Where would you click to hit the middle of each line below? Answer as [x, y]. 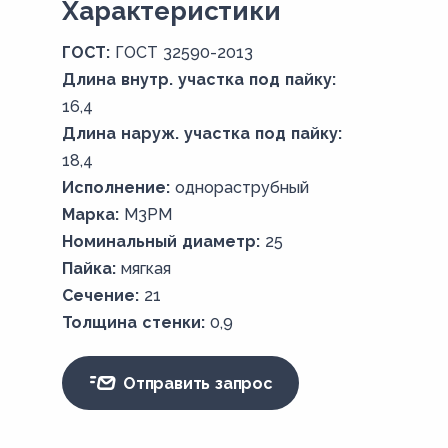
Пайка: [89, 268]
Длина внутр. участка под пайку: [199, 79]
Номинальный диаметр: [161, 241]
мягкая [146, 268]
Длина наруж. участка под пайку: [202, 133]
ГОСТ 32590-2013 [184, 52]
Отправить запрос [195, 383]
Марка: [91, 214]
